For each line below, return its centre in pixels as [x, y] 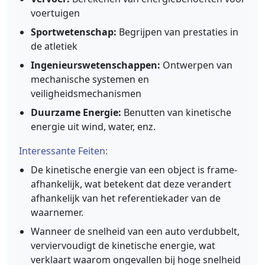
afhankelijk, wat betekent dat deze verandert [131, 184]
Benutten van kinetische [176, 112]
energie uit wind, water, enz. [93, 127]
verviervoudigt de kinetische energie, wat [123, 245]
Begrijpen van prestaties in [177, 32]
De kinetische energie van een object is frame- [134, 170]
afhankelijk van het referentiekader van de [126, 198]
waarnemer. [57, 212]
